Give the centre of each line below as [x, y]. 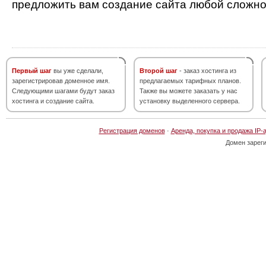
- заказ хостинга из [207, 71]
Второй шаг [159, 71]
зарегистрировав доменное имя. [61, 81]
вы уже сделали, [77, 71]
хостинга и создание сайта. [53, 101]
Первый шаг [32, 71]
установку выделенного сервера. [190, 101]
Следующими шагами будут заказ [63, 91]
